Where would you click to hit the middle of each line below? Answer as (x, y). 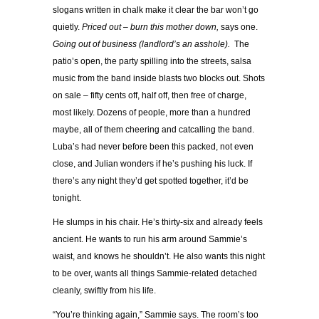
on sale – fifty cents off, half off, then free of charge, (150, 96)
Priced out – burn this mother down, (151, 27)
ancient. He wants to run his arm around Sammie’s (150, 240)
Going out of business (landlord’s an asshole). (142, 45)
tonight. (68, 198)
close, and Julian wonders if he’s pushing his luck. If (152, 164)
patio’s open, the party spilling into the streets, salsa (152, 62)
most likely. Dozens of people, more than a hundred (152, 113)
